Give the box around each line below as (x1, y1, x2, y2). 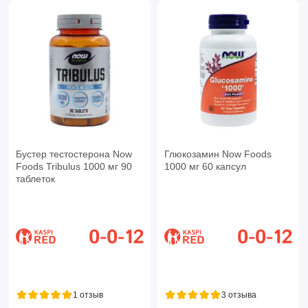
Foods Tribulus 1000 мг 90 (15, 160, 132, 172)
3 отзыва (221, 289, 256, 300)
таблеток (15, 173, 55, 184)
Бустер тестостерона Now (15, 148, 132, 159)
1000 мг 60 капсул (164, 160, 246, 172)
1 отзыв (72, 289, 103, 300)
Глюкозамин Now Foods (164, 148, 272, 159)
